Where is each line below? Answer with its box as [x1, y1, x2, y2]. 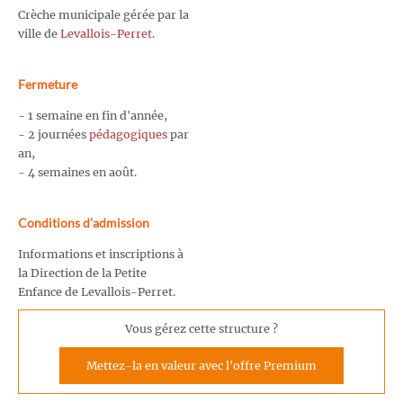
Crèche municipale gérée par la [18, 7, 189, 22]
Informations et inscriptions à [18, 246, 184, 261]
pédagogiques [89, 127, 167, 141]
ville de [18, 26, 60, 40]
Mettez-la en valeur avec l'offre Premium [86, 359, 317, 373]
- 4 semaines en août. [18, 165, 137, 179]
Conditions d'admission [18, 214, 149, 230]
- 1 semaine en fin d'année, [18, 108, 167, 122]
